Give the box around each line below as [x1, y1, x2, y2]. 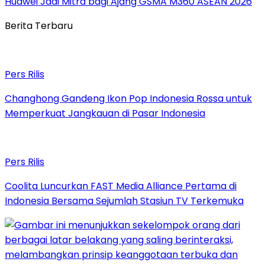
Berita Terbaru [5, 19, 73, 33]
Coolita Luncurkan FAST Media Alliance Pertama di [5, 179, 237, 193]
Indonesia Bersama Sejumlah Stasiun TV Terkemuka [5, 194, 244, 208]
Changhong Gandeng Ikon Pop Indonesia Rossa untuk [5, 92, 252, 106]
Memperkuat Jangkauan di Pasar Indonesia [5, 106, 205, 121]
